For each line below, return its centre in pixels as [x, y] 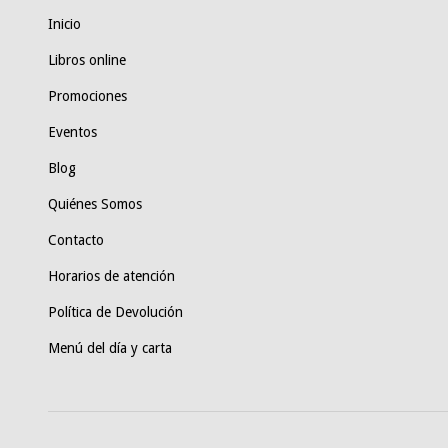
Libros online [87, 60]
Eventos [72, 132]
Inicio [64, 24]
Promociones [87, 96]
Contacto [76, 240]
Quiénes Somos [95, 204]
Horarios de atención [111, 276]
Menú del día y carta [110, 348]
